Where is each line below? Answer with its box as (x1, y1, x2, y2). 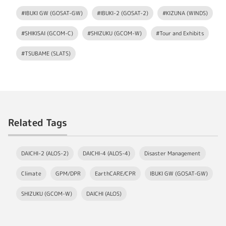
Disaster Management (144, 149, 201, 158)
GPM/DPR (55, 169, 81, 178)
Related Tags (8, 116, 67, 130)
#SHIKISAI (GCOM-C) (21, 29, 73, 38)
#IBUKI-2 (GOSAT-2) (97, 9, 148, 18)
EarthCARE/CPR (95, 169, 136, 178)
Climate (21, 169, 41, 178)
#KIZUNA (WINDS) (162, 9, 208, 18)
